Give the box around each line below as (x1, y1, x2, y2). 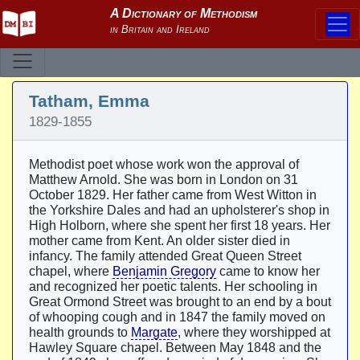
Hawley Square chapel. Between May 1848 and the (29, 341, 321, 354)
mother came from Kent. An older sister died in (29, 234, 290, 247)
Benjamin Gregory (112, 264, 216, 278)
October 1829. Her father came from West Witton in (29, 188, 317, 202)
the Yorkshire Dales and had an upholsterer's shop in (29, 203, 329, 217)
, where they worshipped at (178, 325, 330, 339)
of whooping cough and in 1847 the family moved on (29, 310, 325, 324)
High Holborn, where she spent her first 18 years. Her (29, 219, 330, 232)
